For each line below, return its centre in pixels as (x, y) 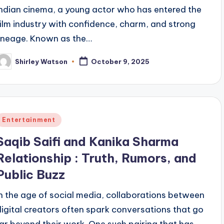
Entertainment (29, 120)
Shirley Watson (41, 61)
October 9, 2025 (120, 62)
